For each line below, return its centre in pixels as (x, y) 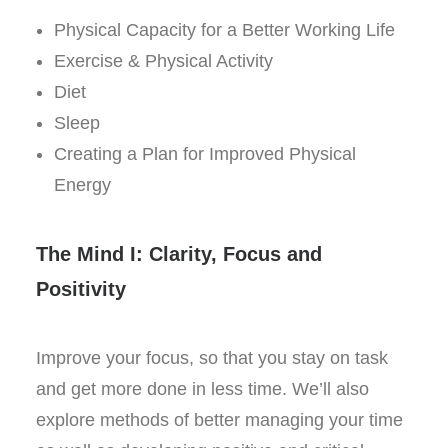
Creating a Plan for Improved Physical (205, 154)
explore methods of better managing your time (219, 420)
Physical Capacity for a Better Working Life (224, 30)
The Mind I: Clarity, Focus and (179, 254)
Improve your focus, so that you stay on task (212, 358)
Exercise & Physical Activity (163, 61)
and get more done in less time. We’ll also (202, 389)
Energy (82, 185)
